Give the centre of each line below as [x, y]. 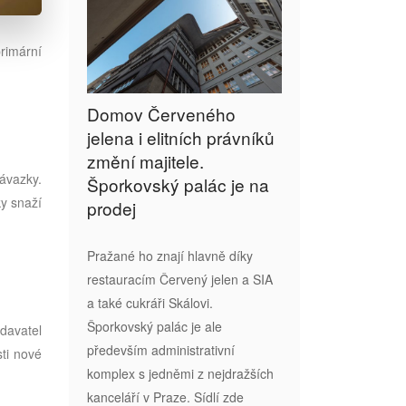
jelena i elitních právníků [181, 137]
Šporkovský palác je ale [155, 326]
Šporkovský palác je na [178, 184]
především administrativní [161, 349]
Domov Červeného [161, 113]
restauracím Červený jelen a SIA [180, 279]
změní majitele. [145, 160]
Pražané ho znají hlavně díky [170, 255]
